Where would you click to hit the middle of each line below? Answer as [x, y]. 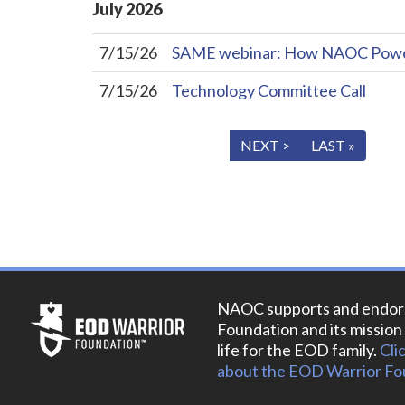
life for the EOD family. [298, 350]
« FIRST [128, 146]
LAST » [333, 146]
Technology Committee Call [269, 91]
